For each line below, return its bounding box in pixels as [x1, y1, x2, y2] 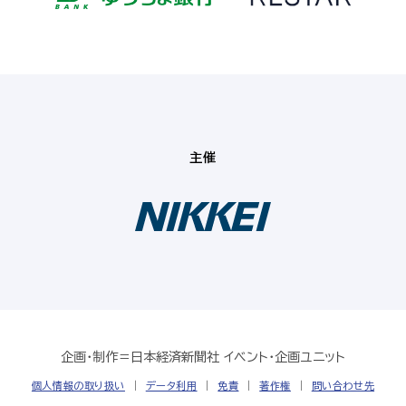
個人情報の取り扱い [31, 380, 125, 391]
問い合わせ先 [311, 380, 375, 391]
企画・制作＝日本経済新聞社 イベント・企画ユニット [60, 350, 345, 363]
